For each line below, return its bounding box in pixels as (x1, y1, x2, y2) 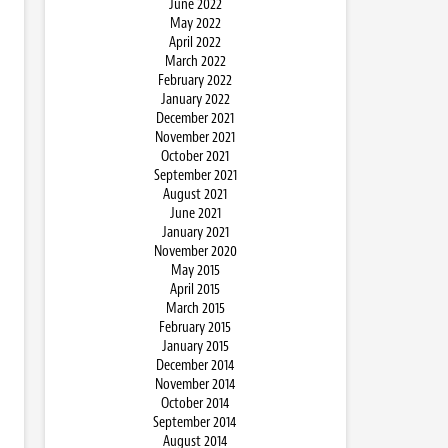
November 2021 (155, 128, 235, 147)
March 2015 (165, 299, 225, 318)
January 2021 (161, 223, 229, 242)
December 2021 (156, 109, 234, 128)
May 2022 (169, 14, 221, 33)
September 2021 (153, 166, 237, 185)
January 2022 (160, 90, 230, 109)
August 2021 (163, 185, 227, 204)
